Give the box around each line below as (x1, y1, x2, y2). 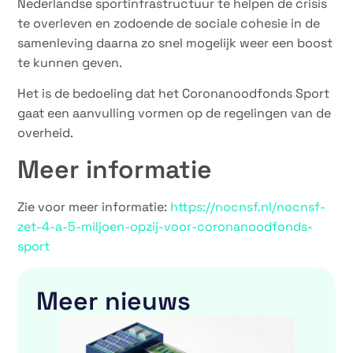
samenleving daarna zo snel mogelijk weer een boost (17, 34, 333, 51)
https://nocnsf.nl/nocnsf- (170, 198, 326, 215)
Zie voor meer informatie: (17, 198, 171, 215)
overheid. (17, 124, 74, 142)
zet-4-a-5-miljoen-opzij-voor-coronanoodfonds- (17, 217, 314, 235)
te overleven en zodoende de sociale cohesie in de (17, 14, 321, 32)
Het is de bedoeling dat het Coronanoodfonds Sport (17, 85, 330, 102)
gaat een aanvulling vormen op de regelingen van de (17, 105, 332, 122)
